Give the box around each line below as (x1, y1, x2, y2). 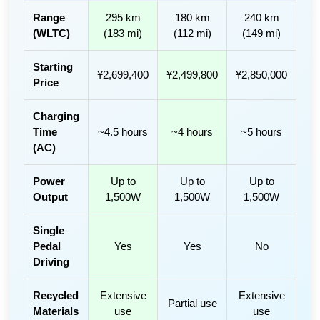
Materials (33, 304, 79, 317)
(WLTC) (33, 26, 71, 39)
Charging (33, 109, 80, 122)
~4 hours (171, 125, 214, 138)
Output (33, 190, 69, 203)
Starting (33, 60, 74, 73)
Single (33, 224, 65, 236)
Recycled (33, 289, 79, 301)
